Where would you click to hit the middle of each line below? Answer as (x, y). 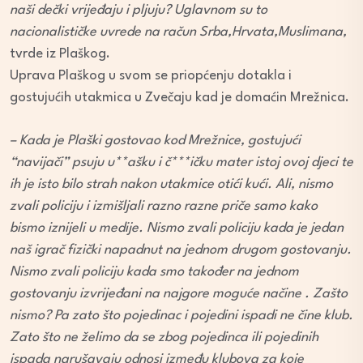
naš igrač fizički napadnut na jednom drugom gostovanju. (181, 250)
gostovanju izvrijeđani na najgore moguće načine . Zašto (179, 294)
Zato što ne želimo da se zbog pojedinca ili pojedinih (164, 338)
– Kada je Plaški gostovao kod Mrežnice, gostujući (155, 141)
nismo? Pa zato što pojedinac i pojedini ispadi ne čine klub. (181, 316)
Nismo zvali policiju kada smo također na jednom (154, 272)
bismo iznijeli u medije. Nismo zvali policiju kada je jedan (177, 228)
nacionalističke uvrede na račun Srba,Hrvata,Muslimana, (178, 32)
